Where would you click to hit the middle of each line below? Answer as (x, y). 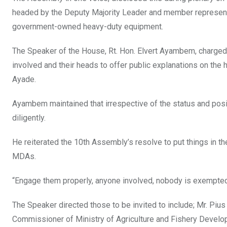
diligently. (29, 118)
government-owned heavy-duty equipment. (88, 27)
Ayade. (24, 80)
